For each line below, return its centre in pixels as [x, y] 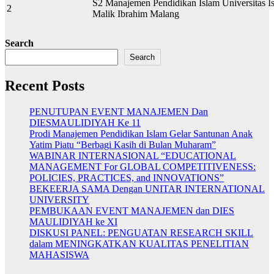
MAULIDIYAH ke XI [73, 221]
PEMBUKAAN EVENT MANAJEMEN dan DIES [132, 210]
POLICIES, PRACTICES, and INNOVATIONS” [127, 177]
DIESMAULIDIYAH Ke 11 [85, 122]
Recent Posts [45, 85]
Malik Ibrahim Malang [136, 13]
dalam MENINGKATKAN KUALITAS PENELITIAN [139, 243]
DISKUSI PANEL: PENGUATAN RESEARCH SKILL [141, 232]
